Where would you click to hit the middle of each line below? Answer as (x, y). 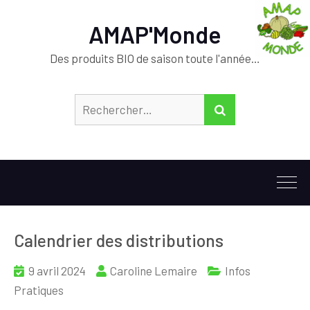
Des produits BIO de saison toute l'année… (155, 58)
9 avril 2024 (57, 271)
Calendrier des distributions (119, 240)
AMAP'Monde (155, 34)
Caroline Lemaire (154, 271)
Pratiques (39, 290)
